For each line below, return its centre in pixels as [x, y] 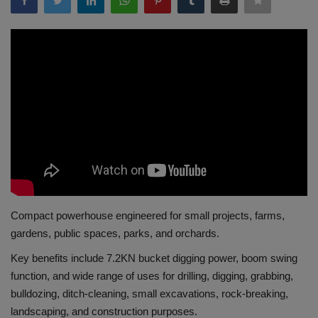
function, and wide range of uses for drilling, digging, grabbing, [152, 275]
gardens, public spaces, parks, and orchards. [116, 233]
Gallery [29, 26]
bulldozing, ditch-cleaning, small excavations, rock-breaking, [149, 293]
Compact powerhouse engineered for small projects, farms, [148, 215]
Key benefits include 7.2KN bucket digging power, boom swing [154, 258]
